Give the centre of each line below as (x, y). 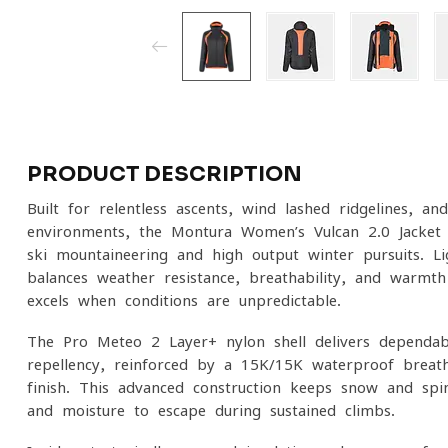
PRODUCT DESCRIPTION (164, 174)
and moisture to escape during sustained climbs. (211, 410)
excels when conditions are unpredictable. (184, 300)
